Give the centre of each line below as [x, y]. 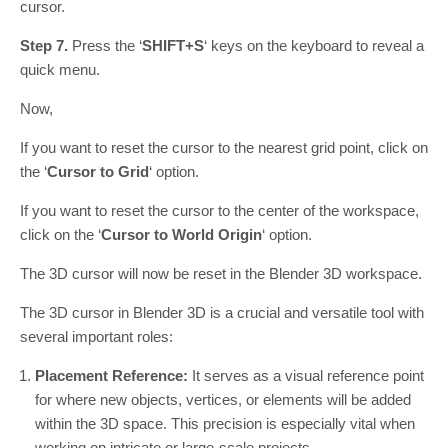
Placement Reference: [111, 375]
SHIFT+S [173, 45]
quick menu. [60, 69]
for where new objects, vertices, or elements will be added [223, 399]
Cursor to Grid [98, 171]
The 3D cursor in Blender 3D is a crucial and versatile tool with [222, 312]
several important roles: [96, 336]
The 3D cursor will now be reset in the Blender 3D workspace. [221, 273]
